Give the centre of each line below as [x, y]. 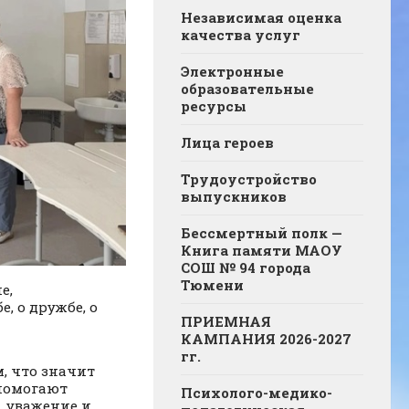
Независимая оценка [261, 18]
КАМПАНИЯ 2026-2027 [266, 339]
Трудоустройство [249, 179]
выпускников [234, 197]
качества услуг [241, 35]
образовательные [247, 89]
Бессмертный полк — [262, 233]
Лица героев [227, 143]
